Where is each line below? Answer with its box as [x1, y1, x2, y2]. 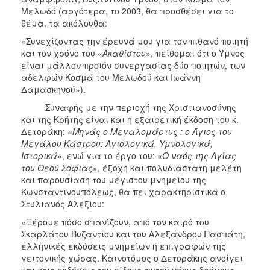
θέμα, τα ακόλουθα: [21, 16, 107, 29]
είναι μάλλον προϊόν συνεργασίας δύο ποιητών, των [21, 58, 245, 71]
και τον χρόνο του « [21, 46, 102, 59]
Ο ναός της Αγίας [162, 149, 236, 162]
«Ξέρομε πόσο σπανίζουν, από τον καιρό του [21, 215, 209, 228]
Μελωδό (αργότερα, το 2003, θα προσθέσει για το [21, 4, 234, 17]
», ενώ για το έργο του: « [57, 149, 162, 162]
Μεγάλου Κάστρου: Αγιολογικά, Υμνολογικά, [21, 137, 213, 149]
